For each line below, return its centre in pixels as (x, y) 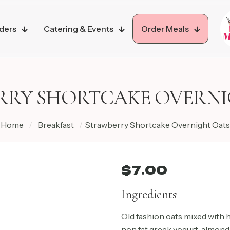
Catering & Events (78, 29)
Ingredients (149, 194)
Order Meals (165, 29)
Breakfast (55, 125)
